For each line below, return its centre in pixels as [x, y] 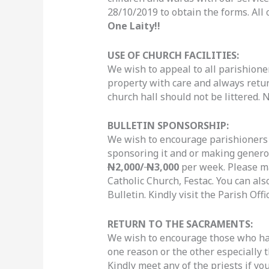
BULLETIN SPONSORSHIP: [168, 126]
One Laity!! [134, 26]
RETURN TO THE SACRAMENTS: [180, 224]
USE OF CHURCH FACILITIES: [173, 55]
